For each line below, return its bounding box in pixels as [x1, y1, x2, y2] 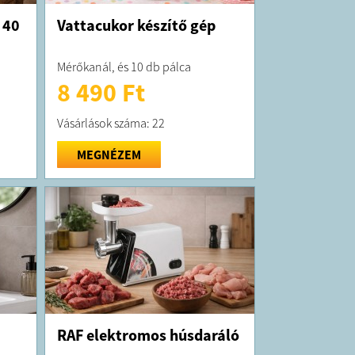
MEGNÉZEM [76, 146, 141, 162]
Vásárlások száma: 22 [56, 114, 165, 131]
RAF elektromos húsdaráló [56, 324, 239, 345]
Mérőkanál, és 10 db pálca [56, 58, 191, 74]
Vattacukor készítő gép [56, 14, 216, 35]
